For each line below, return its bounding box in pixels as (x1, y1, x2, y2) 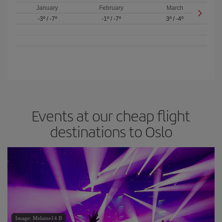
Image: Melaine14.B (15, 215, 62, 221)
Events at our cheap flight (32, 105, 190, 126)
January (36, 4, 58, 11)
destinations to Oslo (50, 121, 172, 142)
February (99, 4, 123, 11)
